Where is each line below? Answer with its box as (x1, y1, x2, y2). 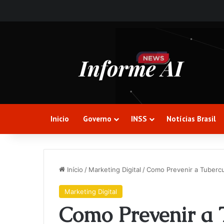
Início (65, 165, 83, 173)
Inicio (50, 114, 69, 123)
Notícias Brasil (166, 114, 216, 123)
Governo (83, 114, 111, 123)
